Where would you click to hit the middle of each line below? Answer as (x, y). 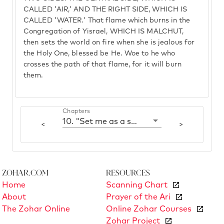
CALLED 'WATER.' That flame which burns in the (107, 20)
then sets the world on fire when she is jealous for (109, 42)
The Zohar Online (36, 209)
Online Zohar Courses (149, 209)
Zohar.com (25, 172)
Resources (128, 172)
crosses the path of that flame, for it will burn (102, 64)
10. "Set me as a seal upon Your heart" (134, 121)
